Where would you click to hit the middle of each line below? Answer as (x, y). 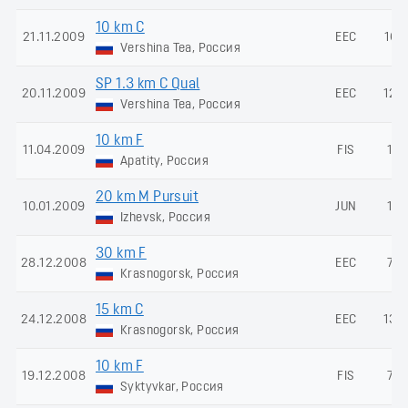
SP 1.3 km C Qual (148, 84)
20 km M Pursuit (147, 197)
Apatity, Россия (163, 161)
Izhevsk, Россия (164, 218)
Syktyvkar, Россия (170, 387)
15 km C (120, 310)
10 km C (120, 28)
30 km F (121, 254)
